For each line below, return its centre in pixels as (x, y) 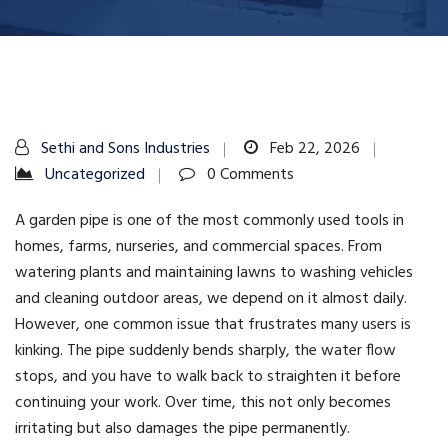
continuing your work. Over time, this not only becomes (203, 403)
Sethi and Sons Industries (125, 149)
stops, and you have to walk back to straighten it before (208, 377)
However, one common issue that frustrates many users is (213, 325)
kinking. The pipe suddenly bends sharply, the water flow (205, 351)
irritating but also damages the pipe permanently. (182, 429)
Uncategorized (95, 175)
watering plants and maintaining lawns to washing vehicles (214, 273)
